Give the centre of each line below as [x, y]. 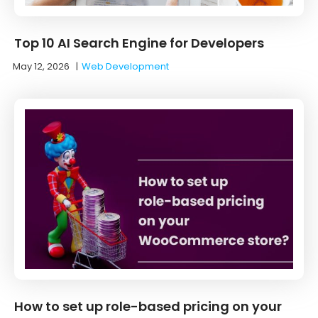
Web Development [125, 66]
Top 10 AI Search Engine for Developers [139, 43]
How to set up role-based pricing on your [148, 306]
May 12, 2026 [41, 66]
